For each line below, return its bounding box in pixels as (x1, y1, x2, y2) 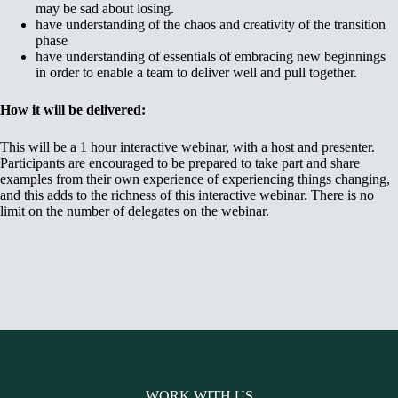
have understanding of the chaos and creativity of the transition (36, 16, 386, 32)
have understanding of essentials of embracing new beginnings (36, 48, 386, 64)
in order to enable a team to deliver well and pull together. (36, 64, 357, 80)
